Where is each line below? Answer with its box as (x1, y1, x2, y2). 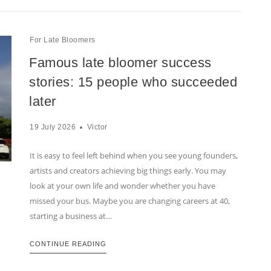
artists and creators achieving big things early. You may (30, 165, 226, 177)
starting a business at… (30, 211, 112, 222)
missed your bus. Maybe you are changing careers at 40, (30, 195, 230, 207)
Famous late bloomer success (29, 55, 212, 71)
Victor (87, 123, 108, 132)
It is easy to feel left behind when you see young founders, (30, 150, 238, 162)
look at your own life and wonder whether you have (30, 180, 215, 192)
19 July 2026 (30, 123, 76, 132)
